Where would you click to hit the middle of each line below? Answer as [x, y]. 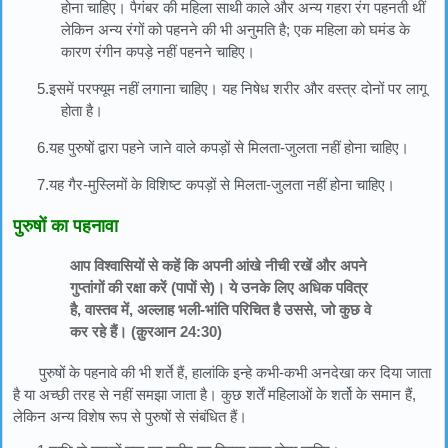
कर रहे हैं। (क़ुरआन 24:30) [145, 331]
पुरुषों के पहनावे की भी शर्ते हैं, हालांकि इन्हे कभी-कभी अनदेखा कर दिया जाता [235, 373]
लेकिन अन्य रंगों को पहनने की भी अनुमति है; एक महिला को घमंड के [235, 29]
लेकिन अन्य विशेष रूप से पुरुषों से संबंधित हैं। [130, 417]
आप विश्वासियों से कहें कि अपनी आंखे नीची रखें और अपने [218, 265]
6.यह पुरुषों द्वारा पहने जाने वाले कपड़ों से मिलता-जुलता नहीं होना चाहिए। [223, 147]
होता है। [82, 110]
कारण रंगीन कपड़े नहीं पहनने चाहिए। [158, 51]
